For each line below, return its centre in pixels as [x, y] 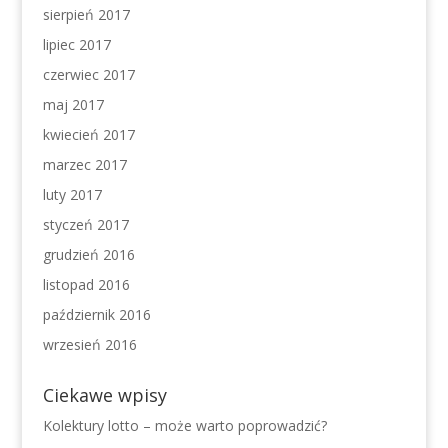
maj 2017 [73, 104]
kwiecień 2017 [88, 134]
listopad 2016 [86, 284]
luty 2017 [72, 194]
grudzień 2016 [88, 254]
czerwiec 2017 [88, 74]
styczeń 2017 [85, 224]
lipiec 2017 [76, 44]
